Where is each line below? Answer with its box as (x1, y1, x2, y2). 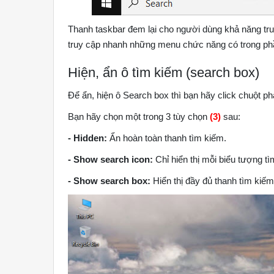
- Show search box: (68, 176, 151, 187)
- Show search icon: (68, 154, 154, 165)
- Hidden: (68, 133, 108, 144)
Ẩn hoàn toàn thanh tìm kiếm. (107, 133, 227, 144)
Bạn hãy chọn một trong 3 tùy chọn (68, 111, 210, 122)
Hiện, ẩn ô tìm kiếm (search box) (68, 65, 260, 81)
